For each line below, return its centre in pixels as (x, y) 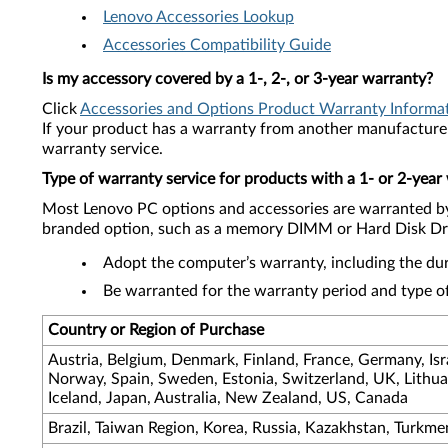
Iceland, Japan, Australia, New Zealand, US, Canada (228, 398)
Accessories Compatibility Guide (217, 45)
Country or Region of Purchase (156, 330)
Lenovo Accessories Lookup (198, 17)
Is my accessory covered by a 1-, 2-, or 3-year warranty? (237, 79)
